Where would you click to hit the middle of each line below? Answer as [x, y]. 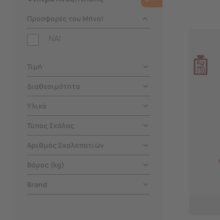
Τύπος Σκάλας [51, 125]
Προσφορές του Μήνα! [65, 18]
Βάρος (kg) [46, 165]
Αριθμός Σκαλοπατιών [66, 145]
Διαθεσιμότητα [54, 86]
